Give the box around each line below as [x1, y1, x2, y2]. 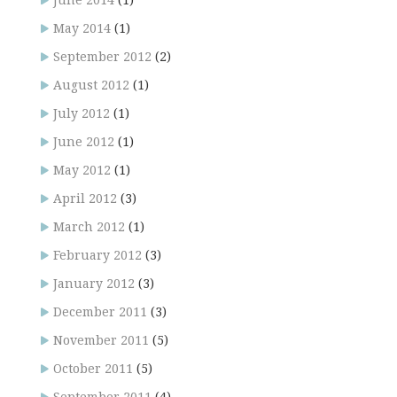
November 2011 [53, 333, 149, 348]
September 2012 [53, 50, 152, 65]
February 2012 [53, 248, 142, 263]
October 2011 [53, 362, 133, 377]
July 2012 [53, 106, 110, 121]
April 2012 [53, 191, 117, 206]
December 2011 [53, 305, 147, 320]
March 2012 [53, 220, 125, 235]
